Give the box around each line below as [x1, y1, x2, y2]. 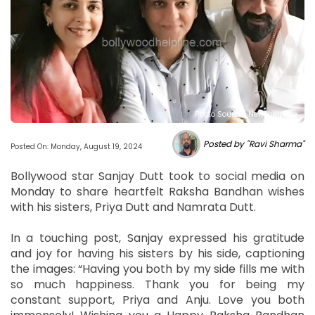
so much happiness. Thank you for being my [11, 276, 304, 293]
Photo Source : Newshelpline [195, 109, 297, 120]
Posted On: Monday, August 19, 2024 [11, 141, 142, 153]
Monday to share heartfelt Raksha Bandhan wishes [11, 184, 304, 200]
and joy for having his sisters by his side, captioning [11, 245, 304, 262]
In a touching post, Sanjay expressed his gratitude [11, 230, 304, 247]
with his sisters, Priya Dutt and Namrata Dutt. [11, 199, 259, 216]
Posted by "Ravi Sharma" [203, 138, 304, 150]
